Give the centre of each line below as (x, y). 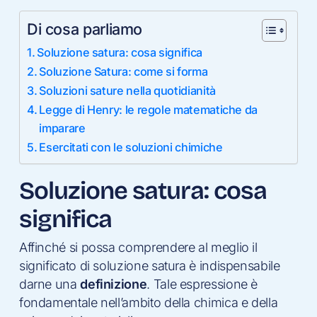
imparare (62, 128)
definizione (114, 284)
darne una (50, 284)
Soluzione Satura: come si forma (123, 71)
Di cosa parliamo (85, 29)
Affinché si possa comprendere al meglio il (138, 247)
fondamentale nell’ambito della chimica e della (148, 302)
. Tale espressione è (202, 284)
